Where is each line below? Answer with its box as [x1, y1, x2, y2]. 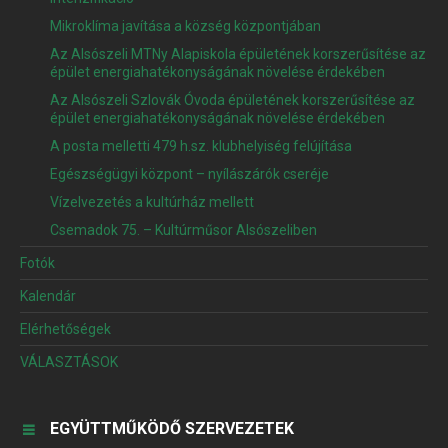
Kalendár [20, 288, 76, 305]
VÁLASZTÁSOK [20, 354, 118, 371]
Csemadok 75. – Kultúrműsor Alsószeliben [50, 222, 317, 239]
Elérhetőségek [20, 321, 111, 338]
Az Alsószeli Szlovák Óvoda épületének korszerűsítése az [50, 92, 415, 109]
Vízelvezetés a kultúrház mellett [50, 194, 254, 211]
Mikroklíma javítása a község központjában [50, 18, 321, 35]
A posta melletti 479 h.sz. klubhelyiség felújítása [50, 138, 352, 155]
